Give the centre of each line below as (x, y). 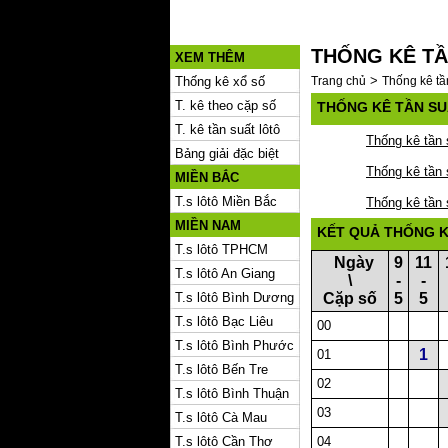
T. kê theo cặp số (225, 105)
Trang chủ (338, 81)
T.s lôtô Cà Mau (221, 417)
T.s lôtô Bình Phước (234, 345)
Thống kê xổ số (220, 81)
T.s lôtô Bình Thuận (232, 393)
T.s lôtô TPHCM (221, 249)
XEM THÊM (210, 57)
